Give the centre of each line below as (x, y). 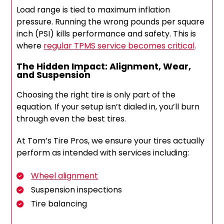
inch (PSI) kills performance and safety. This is (106, 34)
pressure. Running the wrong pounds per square (111, 22)
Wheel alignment (65, 176)
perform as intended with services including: (103, 153)
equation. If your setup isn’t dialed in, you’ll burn (108, 107)
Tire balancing (59, 204)
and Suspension (54, 75)
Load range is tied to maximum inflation (93, 10)
